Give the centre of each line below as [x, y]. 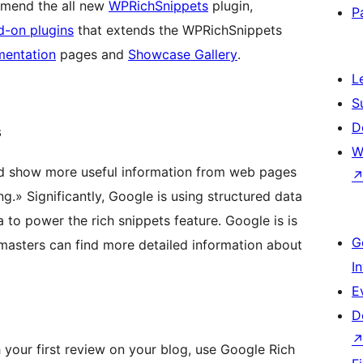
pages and [92, 55]
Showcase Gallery [183, 55]
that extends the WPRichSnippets [178, 30]
